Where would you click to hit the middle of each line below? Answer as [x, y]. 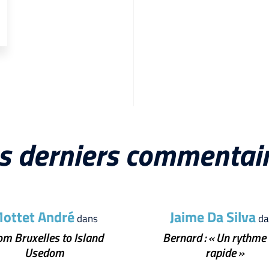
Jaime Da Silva [213, 216]
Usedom [44, 252]
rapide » [225, 252]
